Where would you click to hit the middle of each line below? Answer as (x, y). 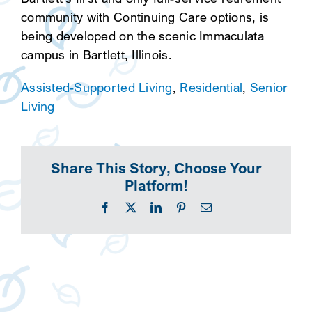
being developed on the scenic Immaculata (142, 36)
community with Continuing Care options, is (145, 17)
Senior (269, 88)
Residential (211, 88)
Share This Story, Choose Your (156, 169)
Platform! (156, 186)
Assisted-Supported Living (96, 88)
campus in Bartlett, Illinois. (96, 55)
